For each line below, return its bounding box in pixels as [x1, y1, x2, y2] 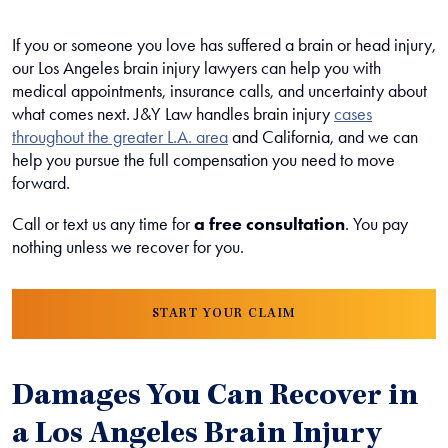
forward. [12, 172, 70, 194]
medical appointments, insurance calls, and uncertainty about [12, 80, 427, 102]
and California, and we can [228, 126, 418, 148]
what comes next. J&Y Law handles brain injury [12, 103, 334, 125]
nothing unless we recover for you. [12, 236, 244, 258]
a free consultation [194, 213, 345, 235]
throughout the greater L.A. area [12, 126, 228, 148]
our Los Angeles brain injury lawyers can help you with [12, 57, 381, 79]
